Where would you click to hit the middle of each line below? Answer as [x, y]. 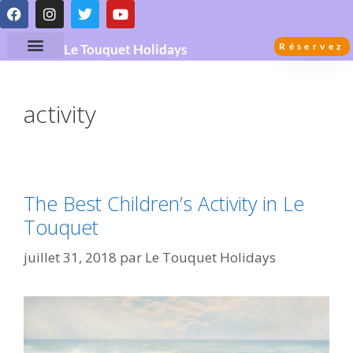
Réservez [312, 46]
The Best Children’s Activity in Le [164, 203]
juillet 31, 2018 [70, 257]
